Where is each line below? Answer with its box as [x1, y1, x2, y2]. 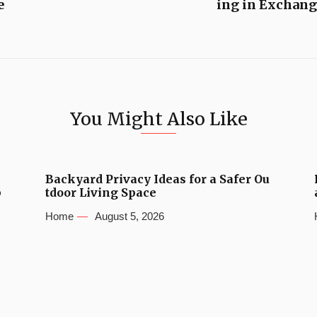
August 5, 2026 [95, 210, 164, 222]
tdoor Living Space [45, 185, 156, 200]
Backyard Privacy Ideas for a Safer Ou [45, 172, 270, 186]
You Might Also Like [69, 108, 248, 130]
